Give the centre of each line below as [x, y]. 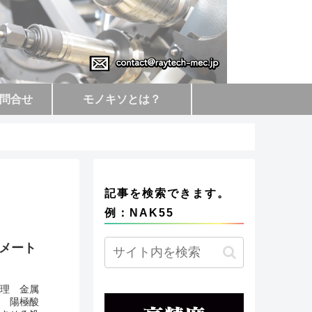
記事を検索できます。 [167, 193]
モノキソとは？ [122, 99]
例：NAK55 [139, 212]
